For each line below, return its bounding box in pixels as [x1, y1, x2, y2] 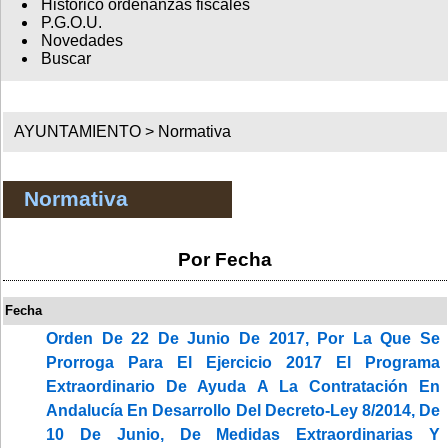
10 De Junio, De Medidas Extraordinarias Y [46, 425, 440, 443]
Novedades [40, 32, 123, 50]
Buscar [40, 50, 91, 68]
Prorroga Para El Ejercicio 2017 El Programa [46, 353, 440, 371]
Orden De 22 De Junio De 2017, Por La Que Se [46, 329, 440, 347]
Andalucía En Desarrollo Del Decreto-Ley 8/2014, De [46, 401, 440, 419]
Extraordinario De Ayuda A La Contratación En [46, 377, 440, 395]
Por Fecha [178, 248, 272, 270]
